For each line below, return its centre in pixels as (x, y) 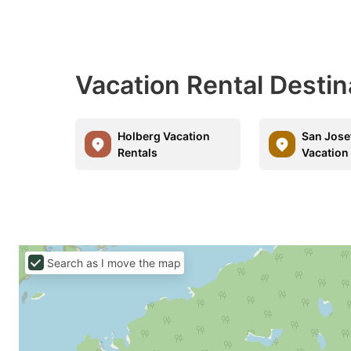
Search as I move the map (114, 263)
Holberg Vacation (164, 136)
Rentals (138, 152)
